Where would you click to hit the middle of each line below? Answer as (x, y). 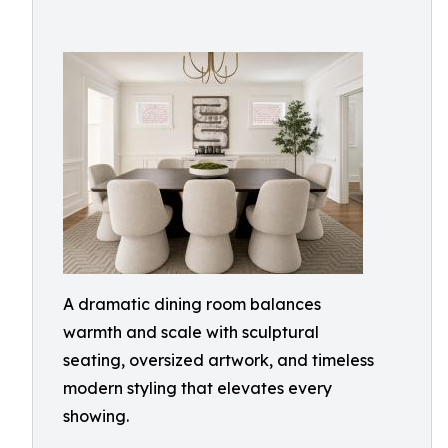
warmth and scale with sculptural (191, 332)
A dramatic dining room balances (192, 304)
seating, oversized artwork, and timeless (218, 360)
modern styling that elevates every (197, 388)
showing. (96, 416)
